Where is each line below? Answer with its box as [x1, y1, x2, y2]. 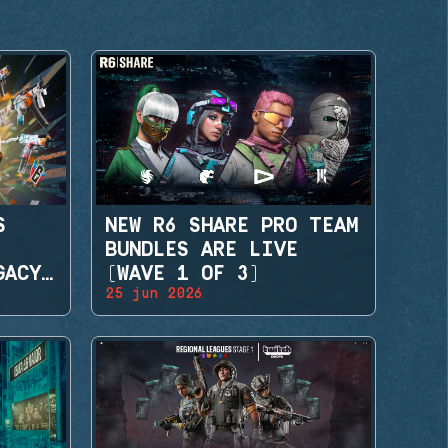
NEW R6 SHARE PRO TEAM [104, 214, 359, 237]
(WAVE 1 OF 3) [104, 262, 262, 285]
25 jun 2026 [104, 285, 204, 302]
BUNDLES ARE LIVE [104, 238, 299, 261]
